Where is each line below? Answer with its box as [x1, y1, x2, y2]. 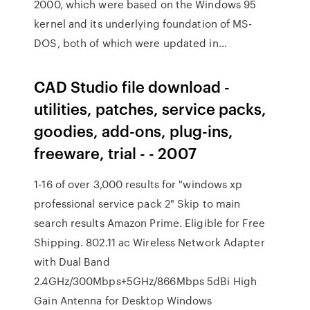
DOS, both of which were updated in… [34, 35, 227, 51]
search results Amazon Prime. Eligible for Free [34, 215, 265, 230]
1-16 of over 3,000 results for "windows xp [34, 176, 243, 192]
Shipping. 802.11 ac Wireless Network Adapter [34, 235, 265, 250]
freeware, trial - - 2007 [34, 142, 197, 163]
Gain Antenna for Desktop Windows [34, 293, 212, 308]
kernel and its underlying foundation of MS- [34, 16, 253, 31]
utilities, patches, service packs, [34, 98, 267, 119]
